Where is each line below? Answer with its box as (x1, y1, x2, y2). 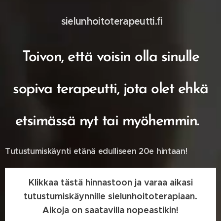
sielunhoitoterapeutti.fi (58, 15, 163, 28)
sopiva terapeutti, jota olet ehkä (13, 82, 208, 98)
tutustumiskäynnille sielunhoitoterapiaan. (24, 190, 197, 202)
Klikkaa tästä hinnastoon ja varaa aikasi (28, 177, 193, 188)
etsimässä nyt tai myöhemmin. (15, 114, 199, 130)
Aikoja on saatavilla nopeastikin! (42, 204, 179, 216)
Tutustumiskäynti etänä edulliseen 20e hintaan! (5, 146, 189, 157)
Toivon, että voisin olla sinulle (22, 50, 199, 66)
